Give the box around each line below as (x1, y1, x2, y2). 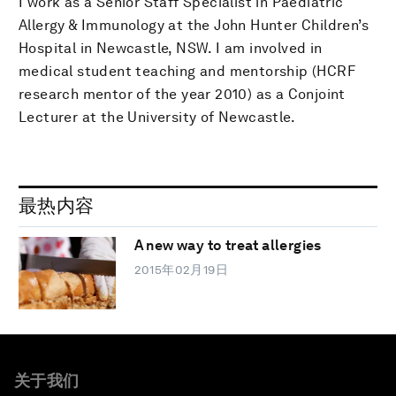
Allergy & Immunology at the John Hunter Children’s (19, 16, 369, 34)
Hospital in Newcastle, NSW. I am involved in (19, 39, 323, 57)
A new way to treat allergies (133, 237, 322, 255)
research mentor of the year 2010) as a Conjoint (19, 85, 346, 103)
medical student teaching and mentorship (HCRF (19, 62, 355, 80)
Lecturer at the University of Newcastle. (19, 108, 295, 126)
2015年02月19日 (133, 263, 229, 278)
